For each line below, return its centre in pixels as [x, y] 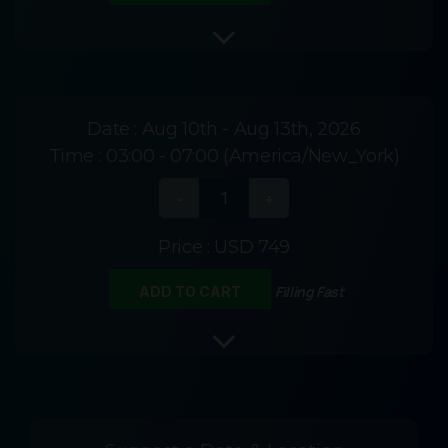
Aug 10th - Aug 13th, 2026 [251, 129]
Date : [114, 129]
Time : [77, 156]
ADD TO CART [190, 292]
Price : [186, 247]
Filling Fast [309, 292]
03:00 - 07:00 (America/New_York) [253, 156]
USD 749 [252, 247]
